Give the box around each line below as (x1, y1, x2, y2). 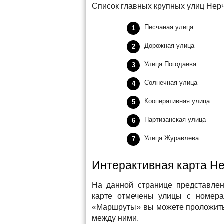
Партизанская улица (144, 116, 206, 123)
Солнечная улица (144, 79, 197, 86)
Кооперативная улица (144, 97, 210, 105)
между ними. (92, 214, 139, 222)
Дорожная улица (144, 42, 194, 49)
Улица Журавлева (144, 134, 199, 142)
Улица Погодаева (144, 60, 196, 68)
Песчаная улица (144, 23, 193, 31)
